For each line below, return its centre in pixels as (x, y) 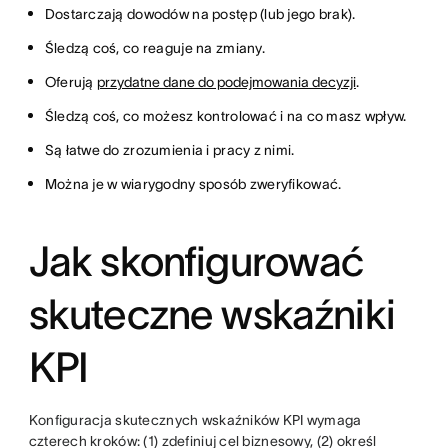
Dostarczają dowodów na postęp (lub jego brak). (200, 13)
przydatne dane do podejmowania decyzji (226, 81)
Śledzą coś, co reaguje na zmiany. (154, 47)
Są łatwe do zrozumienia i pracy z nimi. (169, 149)
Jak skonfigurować (196, 260)
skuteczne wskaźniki (211, 313)
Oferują (70, 81)
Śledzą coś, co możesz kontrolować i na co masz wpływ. (225, 115)
